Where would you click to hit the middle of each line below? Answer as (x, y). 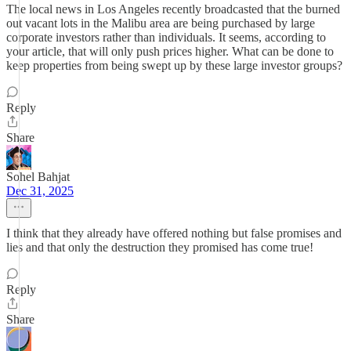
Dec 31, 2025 (40, 191)
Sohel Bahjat (38, 177)
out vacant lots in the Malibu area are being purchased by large (161, 23)
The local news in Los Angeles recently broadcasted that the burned (173, 9)
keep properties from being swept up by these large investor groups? (174, 65)
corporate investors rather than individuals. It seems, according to (166, 37)
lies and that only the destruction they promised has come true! (160, 247)
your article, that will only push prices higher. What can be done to (170, 51)
